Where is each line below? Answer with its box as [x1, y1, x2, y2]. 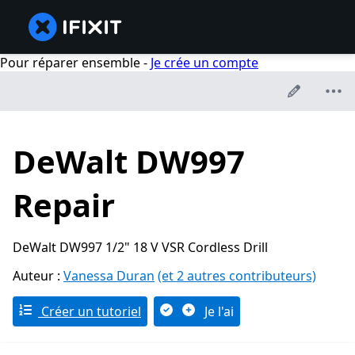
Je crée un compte [151, 54, 258, 71]
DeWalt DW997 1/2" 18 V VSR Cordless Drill [13, 239, 268, 257]
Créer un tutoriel [38, 303, 141, 321]
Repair [13, 183, 115, 227]
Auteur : [13, 267, 63, 285]
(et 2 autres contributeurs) [158, 267, 316, 285]
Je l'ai [201, 303, 234, 321]
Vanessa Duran [63, 267, 155, 285]
